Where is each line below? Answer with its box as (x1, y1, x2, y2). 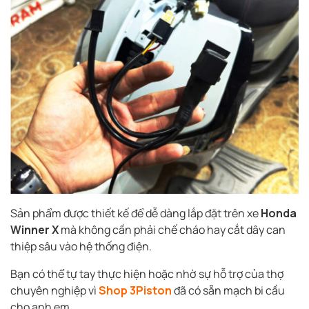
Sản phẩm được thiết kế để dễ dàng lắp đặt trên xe (10, 206, 261, 221)
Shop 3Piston (99, 283, 172, 299)
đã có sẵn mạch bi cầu (172, 283, 285, 299)
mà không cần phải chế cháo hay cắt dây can (59, 222, 286, 238)
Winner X (10, 222, 59, 238)
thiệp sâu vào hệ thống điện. (10, 239, 152, 255)
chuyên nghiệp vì (10, 283, 99, 299)
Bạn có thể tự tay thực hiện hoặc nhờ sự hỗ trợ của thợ (10, 266, 283, 282)
